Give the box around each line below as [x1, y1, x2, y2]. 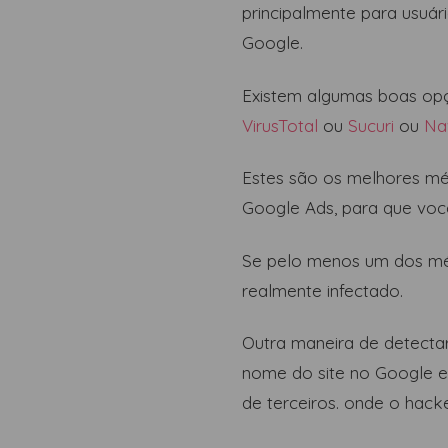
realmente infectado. [242, 279, 403, 301]
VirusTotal [242, 114, 318, 136]
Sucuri [348, 114, 394, 136]
